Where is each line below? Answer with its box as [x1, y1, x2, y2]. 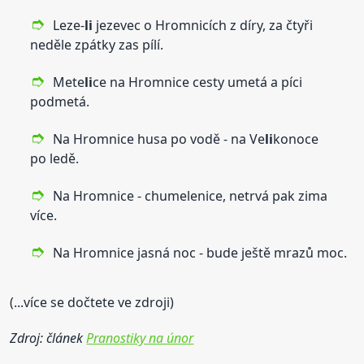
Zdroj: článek [10, 328, 87, 347]
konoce [273, 129, 319, 148]
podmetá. [30, 92, 90, 110]
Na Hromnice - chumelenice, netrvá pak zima [53, 186, 328, 205]
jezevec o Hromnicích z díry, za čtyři [93, 15, 314, 34]
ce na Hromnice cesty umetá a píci [93, 72, 303, 91]
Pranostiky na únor [86, 328, 194, 347]
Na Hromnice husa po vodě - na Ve [53, 129, 266, 148]
